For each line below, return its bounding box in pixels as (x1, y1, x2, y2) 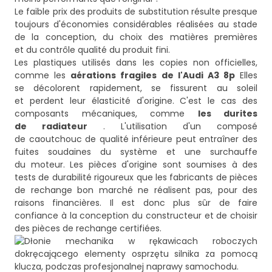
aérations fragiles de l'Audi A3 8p (70, 69, 235, 82)
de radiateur (15, 120, 87, 133)
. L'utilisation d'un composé (87, 120, 257, 133)
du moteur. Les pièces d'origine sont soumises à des (15, 158, 257, 171)
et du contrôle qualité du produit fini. (15, 44, 170, 56)
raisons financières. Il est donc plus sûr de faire (15, 197, 257, 209)
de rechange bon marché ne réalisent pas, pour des (15, 184, 257, 197)
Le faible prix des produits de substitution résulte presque (15, 5, 257, 18)
